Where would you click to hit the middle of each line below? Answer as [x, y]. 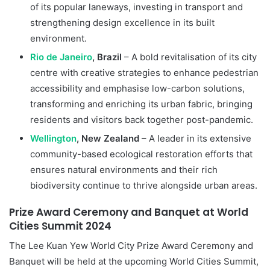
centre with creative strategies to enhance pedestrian [144, 72]
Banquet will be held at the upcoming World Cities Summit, [134, 261]
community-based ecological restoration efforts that [141, 154]
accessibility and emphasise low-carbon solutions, [137, 88]
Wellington [53, 138]
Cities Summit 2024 [60, 226]
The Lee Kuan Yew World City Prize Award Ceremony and [131, 246]
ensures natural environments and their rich [124, 169]
